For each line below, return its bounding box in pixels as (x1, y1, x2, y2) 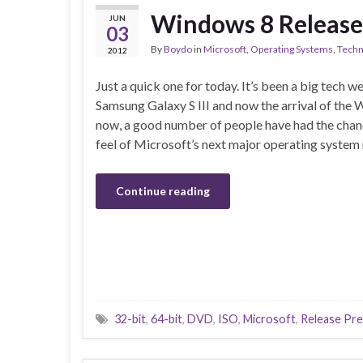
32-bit (114, 312, 146, 327)
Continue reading (116, 184, 210, 199)
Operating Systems (250, 43, 333, 56)
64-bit (151, 312, 182, 327)
